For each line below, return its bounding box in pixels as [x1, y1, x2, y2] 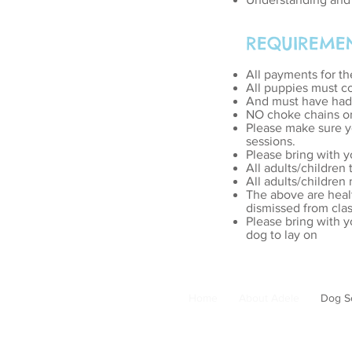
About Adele [238, 291, 299, 304]
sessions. [246, 134, 295, 148]
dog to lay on [246, 228, 317, 241]
